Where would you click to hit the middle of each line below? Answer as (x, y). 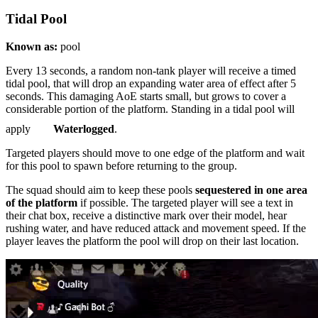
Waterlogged (84, 128)
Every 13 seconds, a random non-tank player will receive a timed (151, 70)
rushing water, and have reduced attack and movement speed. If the (156, 228)
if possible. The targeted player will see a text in (187, 202)
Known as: (33, 46)
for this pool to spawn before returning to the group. (121, 165)
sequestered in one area (250, 190)
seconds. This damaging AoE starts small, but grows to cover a (146, 96)
